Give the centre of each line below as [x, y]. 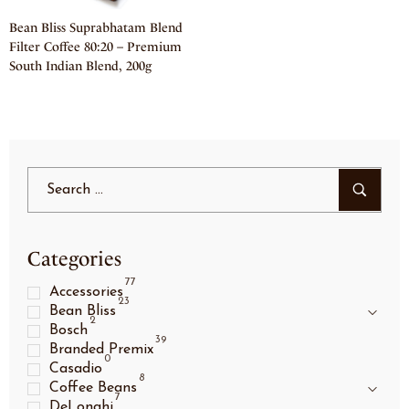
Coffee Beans [93, 388]
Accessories [86, 293]
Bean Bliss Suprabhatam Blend [96, 28]
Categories [74, 259]
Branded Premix [101, 350]
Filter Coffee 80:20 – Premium [95, 47]
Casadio [75, 369]
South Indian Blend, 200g [80, 67]
